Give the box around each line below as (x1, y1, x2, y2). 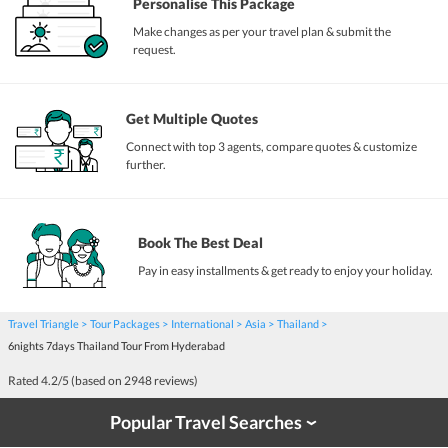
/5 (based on (58, 373, 124, 389)
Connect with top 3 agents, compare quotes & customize (126, 139, 418, 155)
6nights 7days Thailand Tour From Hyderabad (8, 339, 225, 353)
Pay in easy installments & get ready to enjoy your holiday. (138, 262, 433, 278)
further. (126, 157, 167, 173)
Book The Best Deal (138, 233, 263, 251)
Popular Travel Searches (110, 412, 302, 434)
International (171, 317, 234, 331)
